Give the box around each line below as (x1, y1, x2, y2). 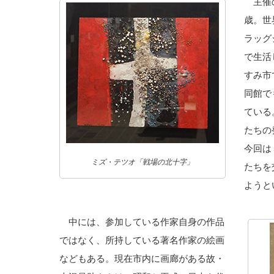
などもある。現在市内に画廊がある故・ (59, 253, 224, 264)
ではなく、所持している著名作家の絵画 (59, 234, 224, 245)
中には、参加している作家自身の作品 (59, 216, 224, 227)
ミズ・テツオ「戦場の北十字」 (91, 157, 194, 166)
